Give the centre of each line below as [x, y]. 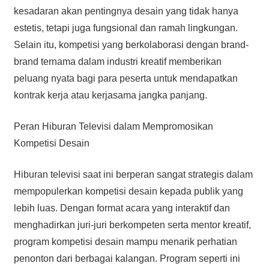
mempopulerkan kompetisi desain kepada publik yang [128, 191]
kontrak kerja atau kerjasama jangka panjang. [110, 95]
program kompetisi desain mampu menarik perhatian [125, 241]
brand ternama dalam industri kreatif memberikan [117, 61]
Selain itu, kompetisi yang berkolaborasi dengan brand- [131, 44]
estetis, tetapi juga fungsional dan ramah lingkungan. [125, 28]
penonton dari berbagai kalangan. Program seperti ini [127, 258]
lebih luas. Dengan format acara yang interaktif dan [122, 208]
